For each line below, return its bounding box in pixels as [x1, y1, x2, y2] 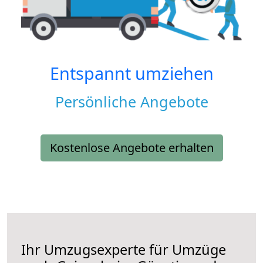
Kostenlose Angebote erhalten [49, 140, 214, 156]
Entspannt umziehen [49, 62, 214, 85]
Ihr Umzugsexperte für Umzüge [21, 240, 226, 259]
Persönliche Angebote [55, 92, 208, 112]
